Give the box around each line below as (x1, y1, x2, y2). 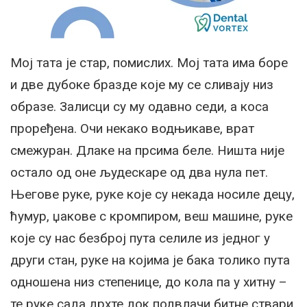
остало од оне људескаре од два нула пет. (10, 164, 268, 181)
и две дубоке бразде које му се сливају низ (10, 77, 273, 93)
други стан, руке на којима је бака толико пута (10, 252, 290, 269)
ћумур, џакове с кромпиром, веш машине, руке (10, 208, 293, 225)
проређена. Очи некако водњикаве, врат (10, 121, 254, 137)
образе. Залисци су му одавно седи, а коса (10, 99, 269, 115)
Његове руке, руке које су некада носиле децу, (10, 186, 295, 203)
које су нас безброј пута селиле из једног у (10, 230, 270, 247)
